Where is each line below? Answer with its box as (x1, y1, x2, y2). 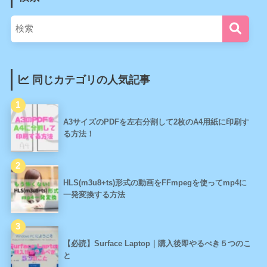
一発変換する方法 (63, 190, 125, 200)
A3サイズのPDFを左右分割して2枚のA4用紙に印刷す (63, 117, 249, 127)
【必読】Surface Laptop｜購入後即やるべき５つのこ (63, 239, 251, 249)
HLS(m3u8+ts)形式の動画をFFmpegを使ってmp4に (63, 178, 247, 188)
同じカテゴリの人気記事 (29, 73, 150, 86)
